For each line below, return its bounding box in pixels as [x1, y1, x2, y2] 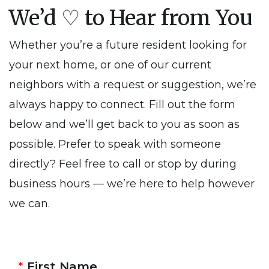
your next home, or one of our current [9, 58, 211, 71]
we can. [9, 197, 50, 210]
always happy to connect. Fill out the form [9, 98, 235, 111]
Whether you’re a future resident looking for [9, 38, 247, 52]
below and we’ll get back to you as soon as [9, 118, 240, 131]
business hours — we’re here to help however [9, 177, 255, 190]
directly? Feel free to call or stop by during [9, 157, 237, 171]
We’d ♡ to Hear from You [9, 5, 252, 31]
